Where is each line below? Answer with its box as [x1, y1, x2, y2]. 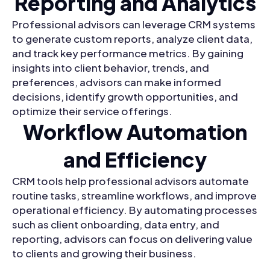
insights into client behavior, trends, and [12, 61, 209, 75]
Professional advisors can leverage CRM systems [12, 17, 256, 31]
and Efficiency [63, 146, 207, 173]
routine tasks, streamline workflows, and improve [12, 189, 257, 202]
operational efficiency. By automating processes [12, 203, 257, 217]
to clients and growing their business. [12, 246, 196, 260]
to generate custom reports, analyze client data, [12, 32, 253, 46]
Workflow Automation [23, 119, 247, 145]
